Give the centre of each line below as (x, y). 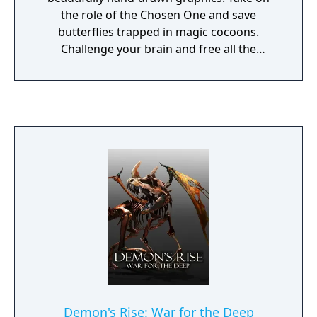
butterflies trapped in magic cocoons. (158, 32)
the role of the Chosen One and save (158, 15)
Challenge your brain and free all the (158, 49)
